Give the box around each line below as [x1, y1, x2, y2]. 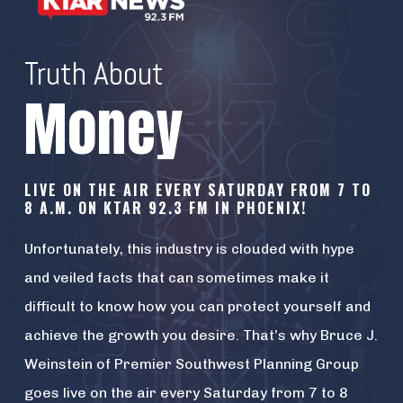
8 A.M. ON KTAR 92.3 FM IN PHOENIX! [24, 196, 308, 219]
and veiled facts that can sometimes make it [23, 268, 329, 286]
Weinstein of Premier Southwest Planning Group [23, 354, 359, 372]
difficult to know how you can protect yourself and [23, 297, 371, 315]
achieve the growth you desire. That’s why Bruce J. [23, 326, 378, 344]
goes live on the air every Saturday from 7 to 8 [23, 383, 348, 401]
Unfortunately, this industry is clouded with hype [23, 239, 354, 257]
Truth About [23, 52, 164, 94]
